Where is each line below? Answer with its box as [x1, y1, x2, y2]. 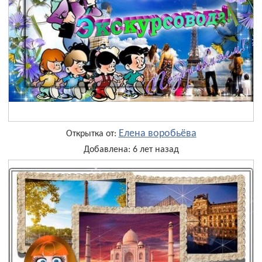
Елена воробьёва [118, 128, 196, 140]
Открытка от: [65, 129, 119, 139]
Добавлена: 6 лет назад [83, 145, 179, 155]
